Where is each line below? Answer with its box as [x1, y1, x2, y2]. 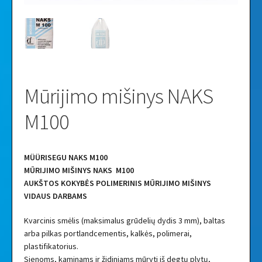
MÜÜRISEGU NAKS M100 [23, 152, 108, 163]
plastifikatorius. [23, 241, 78, 252]
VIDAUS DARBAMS [23, 191, 87, 202]
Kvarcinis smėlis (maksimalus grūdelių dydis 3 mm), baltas [23, 215, 225, 226]
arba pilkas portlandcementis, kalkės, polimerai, [23, 228, 192, 239]
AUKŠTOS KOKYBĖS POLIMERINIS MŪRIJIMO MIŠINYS [23, 178, 211, 189]
